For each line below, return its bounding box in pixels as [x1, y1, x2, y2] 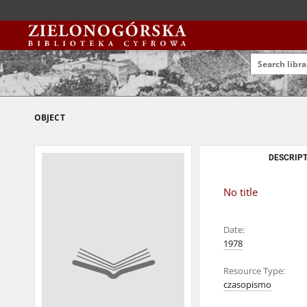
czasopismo [223, 279, 271, 291]
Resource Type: [223, 265, 285, 277]
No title [223, 185, 258, 199]
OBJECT [34, 112, 65, 123]
